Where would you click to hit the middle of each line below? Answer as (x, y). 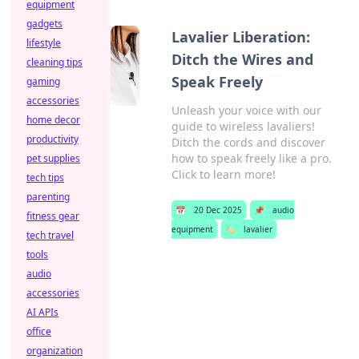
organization (54, 351)
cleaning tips (54, 62)
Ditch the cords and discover (249, 142)
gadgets (44, 24)
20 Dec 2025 (218, 210)
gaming (43, 81)
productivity (52, 139)
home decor (53, 120)
